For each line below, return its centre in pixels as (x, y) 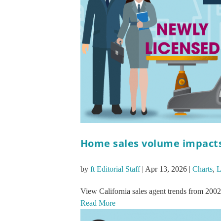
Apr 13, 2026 (166, 169)
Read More (98, 203)
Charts (202, 169)
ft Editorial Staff (115, 169)
